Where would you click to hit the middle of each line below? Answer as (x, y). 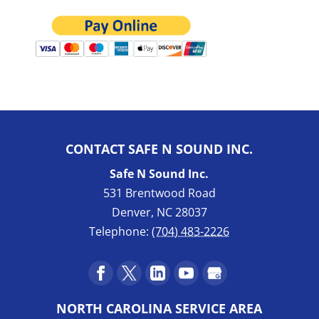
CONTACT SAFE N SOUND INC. (159, 148)
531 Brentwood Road (159, 193)
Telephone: (121, 231)
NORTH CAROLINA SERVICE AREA (159, 308)
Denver (131, 212)
